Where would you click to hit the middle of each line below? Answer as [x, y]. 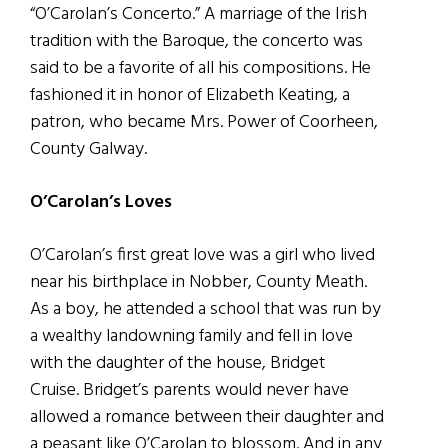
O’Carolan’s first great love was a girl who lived [202, 255]
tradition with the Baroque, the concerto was [196, 41]
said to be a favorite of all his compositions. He [200, 68]
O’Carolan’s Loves [103, 202]
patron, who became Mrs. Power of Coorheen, [204, 122]
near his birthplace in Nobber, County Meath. [198, 282]
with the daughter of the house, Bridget [177, 363]
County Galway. [88, 149]
